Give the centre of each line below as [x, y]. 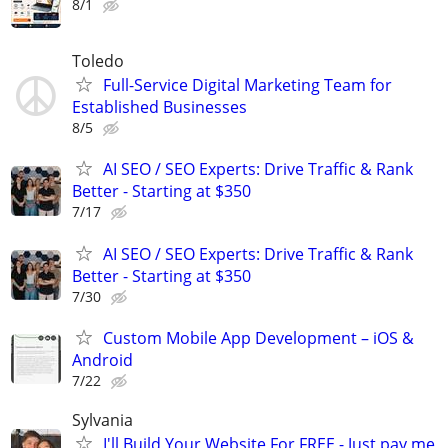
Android [102, 359]
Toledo [98, 61]
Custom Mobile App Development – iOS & [258, 337]
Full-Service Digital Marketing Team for [247, 85]
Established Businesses [159, 107]
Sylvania [102, 419]
